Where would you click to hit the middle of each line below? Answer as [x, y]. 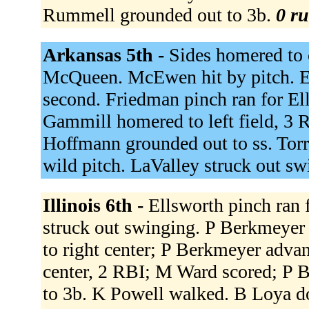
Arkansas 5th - [106, 54]
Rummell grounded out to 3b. [159, 14]
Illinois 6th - [95, 205]
